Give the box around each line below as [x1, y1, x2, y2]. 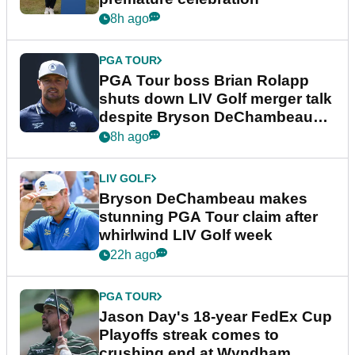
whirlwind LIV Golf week [99, 226, 273, 243]
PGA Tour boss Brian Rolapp [99, 71, 309, 89]
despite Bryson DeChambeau [99, 108, 313, 125]
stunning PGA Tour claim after [99, 208, 318, 225]
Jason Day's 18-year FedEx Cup [99, 307, 332, 325]
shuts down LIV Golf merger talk [99, 90, 332, 107]
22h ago [110, 247, 156, 261]
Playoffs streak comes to [99, 326, 279, 343]
